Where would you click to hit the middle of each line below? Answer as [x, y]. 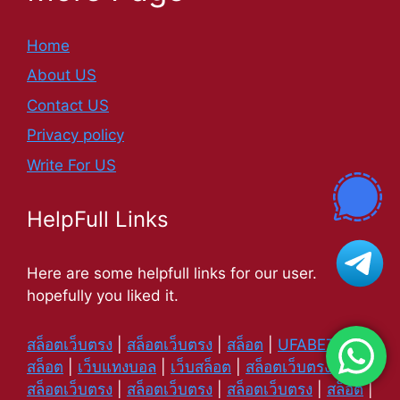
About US [62, 75]
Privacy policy [75, 135]
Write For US [71, 165]
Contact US [68, 105]
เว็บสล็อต [201, 367]
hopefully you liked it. [103, 295]
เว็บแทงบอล [117, 367]
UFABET [307, 344]
